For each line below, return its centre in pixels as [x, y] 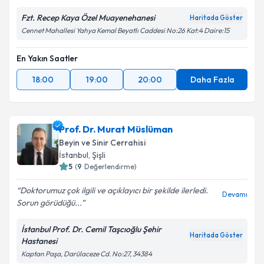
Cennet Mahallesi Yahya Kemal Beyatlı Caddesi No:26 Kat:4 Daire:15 [125, 30]
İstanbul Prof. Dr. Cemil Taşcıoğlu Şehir [91, 229]
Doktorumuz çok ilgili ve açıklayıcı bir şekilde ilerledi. [114, 190]
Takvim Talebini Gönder [141, 20]
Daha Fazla [212, 80]
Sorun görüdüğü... [49, 203]
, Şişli [97, 155]
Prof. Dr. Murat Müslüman [116, 129]
